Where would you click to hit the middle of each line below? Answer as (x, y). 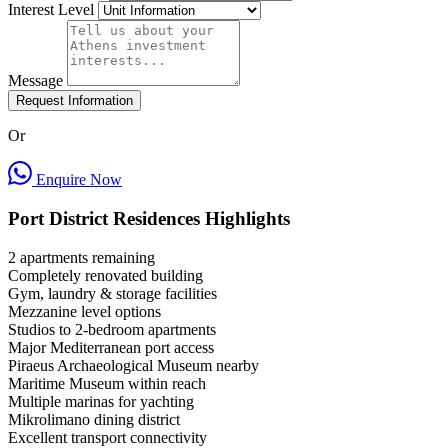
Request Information (74, 101)
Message (35, 81)
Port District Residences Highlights (149, 218)
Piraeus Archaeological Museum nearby (133, 365)
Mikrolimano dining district (94, 419)
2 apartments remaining (81, 257)
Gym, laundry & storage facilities (112, 293)
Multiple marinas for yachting (101, 401)
